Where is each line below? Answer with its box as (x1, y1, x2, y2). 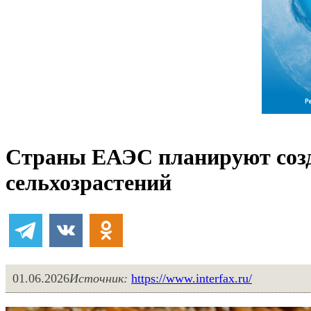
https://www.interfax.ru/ (131, 271, 252, 286)
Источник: (69, 271, 128, 286)
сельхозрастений (6, 170, 171, 195)
